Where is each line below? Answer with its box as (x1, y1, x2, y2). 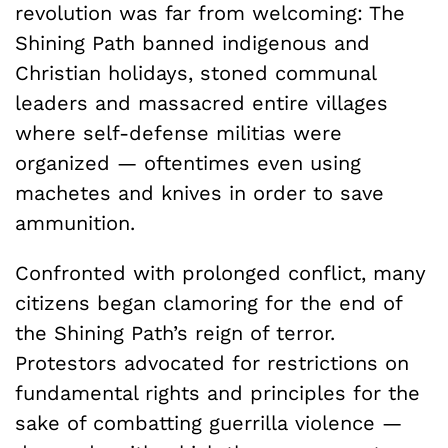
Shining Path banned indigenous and (15, 30, 370, 55)
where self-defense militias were (15, 120, 342, 145)
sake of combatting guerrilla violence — (15, 410, 402, 435)
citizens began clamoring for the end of (15, 290, 402, 315)
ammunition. (15, 210, 135, 235)
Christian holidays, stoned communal (15, 60, 376, 85)
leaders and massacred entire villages (15, 90, 388, 115)
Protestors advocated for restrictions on (15, 350, 409, 375)
